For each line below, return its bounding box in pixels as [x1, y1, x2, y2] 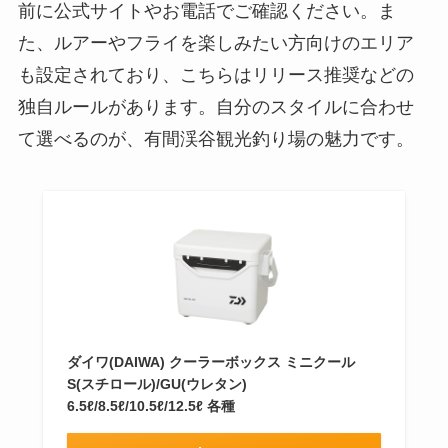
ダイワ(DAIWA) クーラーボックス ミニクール [66, 353, 355, 370]
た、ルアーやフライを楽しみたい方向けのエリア [17, 32, 414, 53]
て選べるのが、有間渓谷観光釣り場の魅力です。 [17, 128, 414, 149]
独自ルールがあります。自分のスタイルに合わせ [17, 96, 414, 117]
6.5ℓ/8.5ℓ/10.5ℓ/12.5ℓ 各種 [66, 397, 235, 414]
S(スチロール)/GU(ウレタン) [66, 375, 247, 392]
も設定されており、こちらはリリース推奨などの [17, 64, 414, 85]
